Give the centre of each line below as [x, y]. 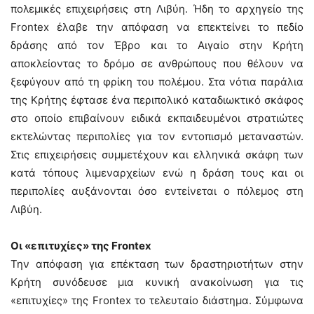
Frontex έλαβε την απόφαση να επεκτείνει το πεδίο [157, 27]
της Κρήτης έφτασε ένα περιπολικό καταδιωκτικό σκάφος [157, 100]
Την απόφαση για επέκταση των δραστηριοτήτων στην [157, 264]
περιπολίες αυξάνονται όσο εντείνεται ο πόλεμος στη [157, 191]
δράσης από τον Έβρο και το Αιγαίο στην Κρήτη [157, 45]
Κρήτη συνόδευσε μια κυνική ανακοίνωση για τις [157, 282]
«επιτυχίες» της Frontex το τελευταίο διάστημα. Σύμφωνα [157, 300]
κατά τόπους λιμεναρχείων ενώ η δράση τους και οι [157, 173]
